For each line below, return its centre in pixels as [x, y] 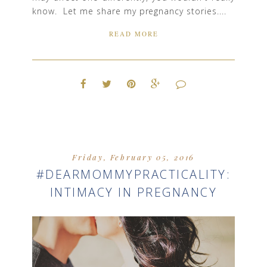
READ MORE [133, 34]
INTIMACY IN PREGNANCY [133, 193]
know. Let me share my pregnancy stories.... [130, 11]
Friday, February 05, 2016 [133, 157]
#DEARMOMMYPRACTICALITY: [133, 175]
